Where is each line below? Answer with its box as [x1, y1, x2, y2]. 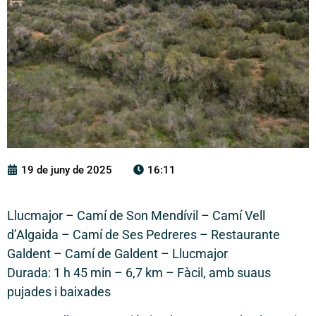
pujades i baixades [7, 284, 111, 299]
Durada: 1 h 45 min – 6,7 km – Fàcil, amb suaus [7, 265, 271, 280]
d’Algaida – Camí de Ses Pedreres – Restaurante [7, 226, 280, 242]
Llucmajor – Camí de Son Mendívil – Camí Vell [7, 207, 265, 223]
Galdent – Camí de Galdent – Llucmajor [7, 245, 228, 261]
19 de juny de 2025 [21, 163, 112, 176]
